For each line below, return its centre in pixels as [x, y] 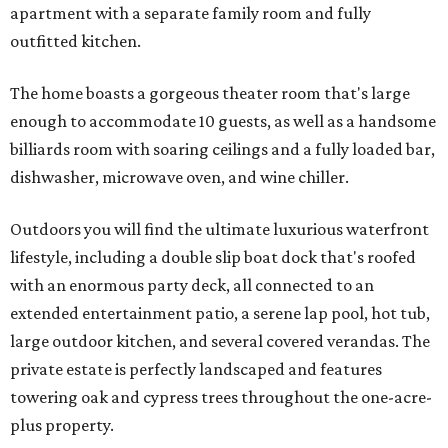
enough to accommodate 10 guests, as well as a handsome [223, 121]
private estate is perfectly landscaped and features [196, 369]
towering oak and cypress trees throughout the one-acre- [221, 397]
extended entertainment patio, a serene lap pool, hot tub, [220, 313]
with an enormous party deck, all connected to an [192, 285]
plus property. [62, 425]
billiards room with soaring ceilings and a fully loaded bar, [222, 149]
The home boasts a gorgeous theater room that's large [210, 93]
